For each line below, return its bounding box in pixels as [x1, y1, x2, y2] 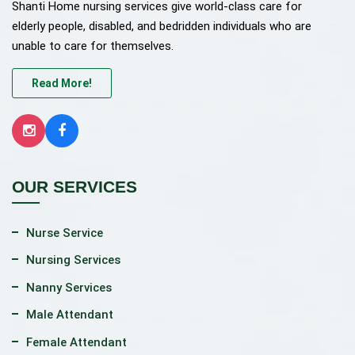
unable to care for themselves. [12, 38, 174, 53]
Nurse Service [26, 225, 103, 240]
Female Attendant [26, 334, 127, 349]
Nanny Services [26, 280, 112, 295]
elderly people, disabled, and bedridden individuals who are [12, 18, 311, 33]
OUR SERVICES [12, 177, 137, 196]
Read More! [32, 76, 92, 90]
